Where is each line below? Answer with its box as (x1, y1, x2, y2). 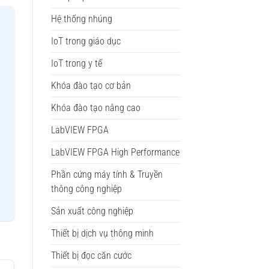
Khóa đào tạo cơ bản (50, 80, 131, 92)
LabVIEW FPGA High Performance (50, 147, 180, 159)
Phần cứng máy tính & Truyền (50, 169, 163, 181)
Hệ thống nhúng (50, 13, 112, 25)
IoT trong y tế (50, 58, 102, 70)
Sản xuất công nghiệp (50, 205, 133, 217)
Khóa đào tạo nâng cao (50, 102, 141, 114)
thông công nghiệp (50, 183, 122, 195)
